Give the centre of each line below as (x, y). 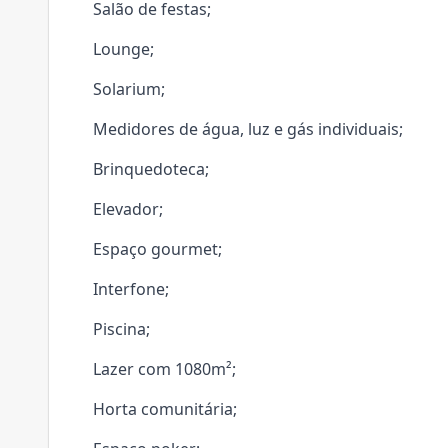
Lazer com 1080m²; (164, 369)
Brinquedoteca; (151, 169)
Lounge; (123, 49)
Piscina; (121, 329)
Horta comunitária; (165, 409)
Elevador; (128, 209)
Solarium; (129, 89)
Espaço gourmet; (157, 249)
